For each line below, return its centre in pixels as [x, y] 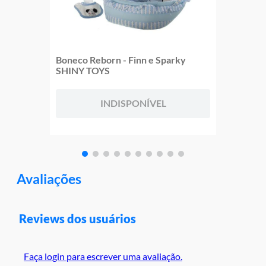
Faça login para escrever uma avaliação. [103, 256]
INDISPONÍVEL [133, 103]
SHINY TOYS [83, 70]
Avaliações [49, 179]
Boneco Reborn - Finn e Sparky [121, 59]
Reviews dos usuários [77, 219]
